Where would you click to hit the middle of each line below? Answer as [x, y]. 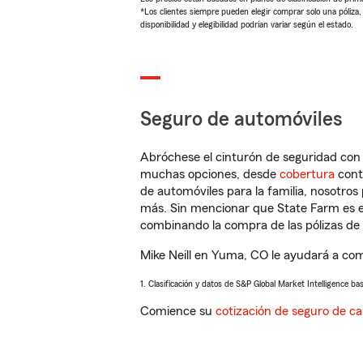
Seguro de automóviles [241, 120]
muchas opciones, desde [210, 174]
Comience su [178, 311]
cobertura [307, 174]
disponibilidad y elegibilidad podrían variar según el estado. [247, 24]
